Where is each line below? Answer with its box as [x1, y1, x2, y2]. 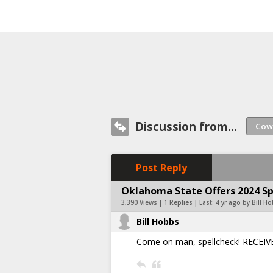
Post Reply [136, 160, 187, 174]
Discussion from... [135, 118, 237, 135]
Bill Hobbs [136, 215, 179, 227]
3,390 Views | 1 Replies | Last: [121, 197, 216, 207]
